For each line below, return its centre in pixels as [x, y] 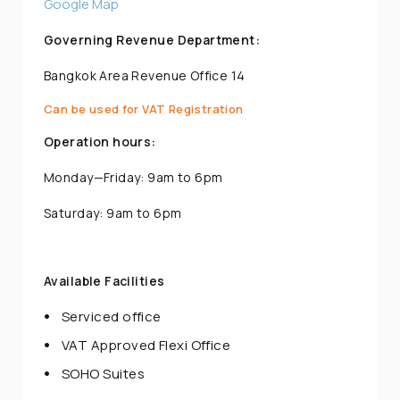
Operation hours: [100, 142]
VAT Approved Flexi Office [146, 346]
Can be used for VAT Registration [144, 109]
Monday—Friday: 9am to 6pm [133, 178]
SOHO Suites [103, 374]
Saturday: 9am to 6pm [113, 213]
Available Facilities [104, 281]
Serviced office [112, 317]
